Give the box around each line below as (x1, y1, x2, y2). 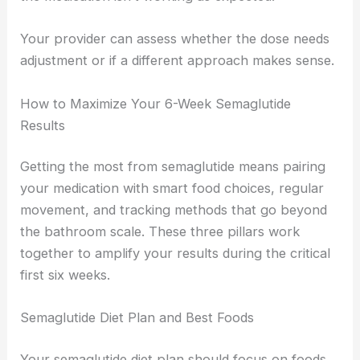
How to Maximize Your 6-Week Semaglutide (20, 95, 292, 112)
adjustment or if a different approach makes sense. (20, 52, 335, 69)
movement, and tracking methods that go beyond (20, 202, 328, 219)
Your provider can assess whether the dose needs (20, 31, 330, 47)
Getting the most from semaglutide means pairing (20, 158, 326, 175)
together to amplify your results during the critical (20, 245, 331, 262)
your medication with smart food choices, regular (20, 180, 325, 197)
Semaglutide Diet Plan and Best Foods (20, 309, 255, 326)
